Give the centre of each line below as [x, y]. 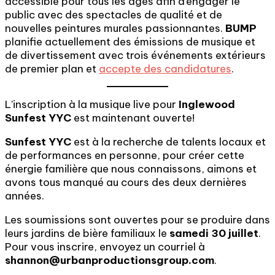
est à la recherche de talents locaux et [168, 142]
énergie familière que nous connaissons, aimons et [131, 169]
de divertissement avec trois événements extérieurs [135, 55]
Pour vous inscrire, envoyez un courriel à [105, 247]
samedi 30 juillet [214, 233]
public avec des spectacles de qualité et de [114, 15]
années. [25, 196]
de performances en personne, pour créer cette [125, 155]
